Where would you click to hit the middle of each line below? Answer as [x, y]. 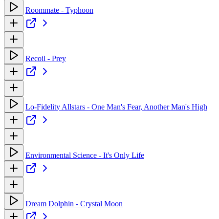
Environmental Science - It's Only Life [85, 155]
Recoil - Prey [46, 58]
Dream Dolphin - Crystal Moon [74, 203]
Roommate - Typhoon [59, 10]
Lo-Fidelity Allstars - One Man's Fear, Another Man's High [116, 107]
